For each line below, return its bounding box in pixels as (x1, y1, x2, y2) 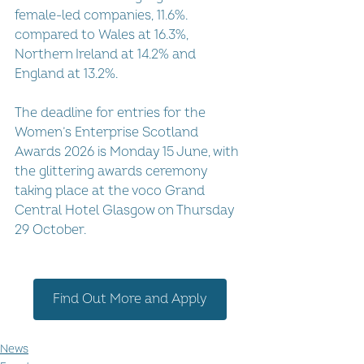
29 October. (15, 221, 86, 238)
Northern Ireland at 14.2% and (15, 45, 199, 63)
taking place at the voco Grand (15, 182, 208, 199)
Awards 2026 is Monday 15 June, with (15, 143, 241, 160)
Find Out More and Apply (53, 290, 207, 307)
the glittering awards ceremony (15, 162, 210, 180)
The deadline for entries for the (15, 104, 209, 121)
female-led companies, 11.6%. (15, 6, 191, 24)
